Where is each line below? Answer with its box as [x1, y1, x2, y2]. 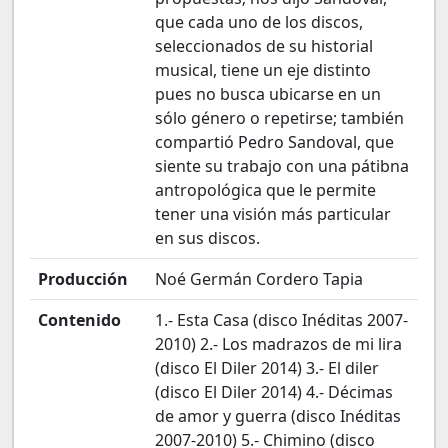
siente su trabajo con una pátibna [155, 155, 409, 177]
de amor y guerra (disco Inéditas [155, 405, 401, 427]
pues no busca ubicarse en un [155, 83, 381, 105]
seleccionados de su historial [155, 35, 373, 57]
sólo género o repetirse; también [155, 107, 404, 129]
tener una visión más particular [155, 203, 391, 225]
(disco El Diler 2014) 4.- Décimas [155, 381, 393, 403]
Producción [38, 268, 128, 290]
